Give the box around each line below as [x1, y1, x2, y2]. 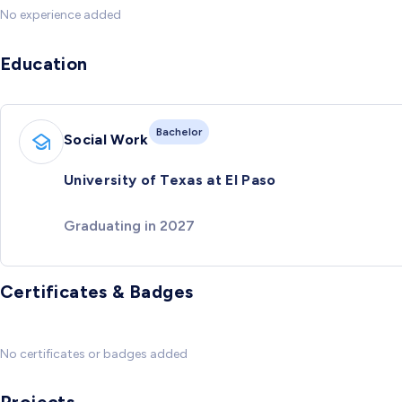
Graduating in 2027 [64, 216, 195, 234]
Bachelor [155, 125, 202, 138]
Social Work [64, 130, 149, 148]
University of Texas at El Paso [64, 171, 276, 189]
